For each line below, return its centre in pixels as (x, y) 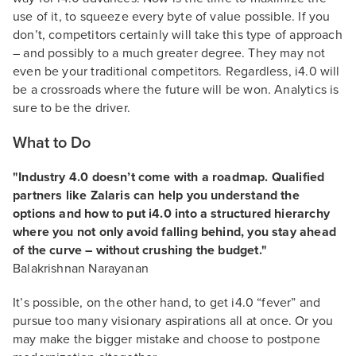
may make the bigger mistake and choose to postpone (166, 339)
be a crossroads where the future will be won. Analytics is (176, 90)
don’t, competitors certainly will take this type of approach (178, 35)
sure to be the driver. (72, 108)
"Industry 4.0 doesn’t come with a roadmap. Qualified (169, 177)
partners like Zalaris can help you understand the (156, 195)
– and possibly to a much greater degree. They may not (169, 53)
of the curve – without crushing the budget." (140, 250)
